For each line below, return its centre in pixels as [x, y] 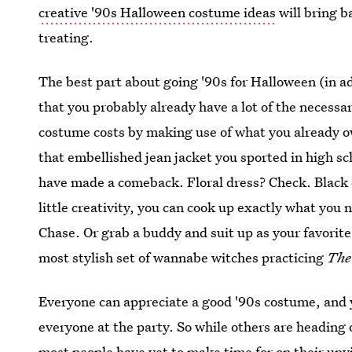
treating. [66, 37]
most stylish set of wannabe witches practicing [183, 257]
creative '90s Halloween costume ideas [158, 12]
